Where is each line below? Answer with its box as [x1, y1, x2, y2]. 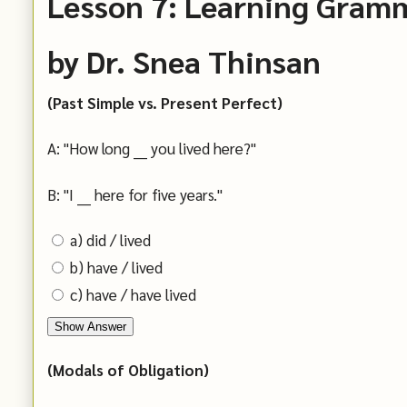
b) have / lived [70, 257, 163, 278]
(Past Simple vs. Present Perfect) [47, 92, 283, 113]
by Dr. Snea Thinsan [47, 40, 321, 81]
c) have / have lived [70, 284, 196, 305]
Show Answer [55, 320, 126, 334]
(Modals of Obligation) [47, 360, 209, 381]
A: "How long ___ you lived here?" [47, 138, 256, 159]
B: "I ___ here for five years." [47, 184, 223, 204]
